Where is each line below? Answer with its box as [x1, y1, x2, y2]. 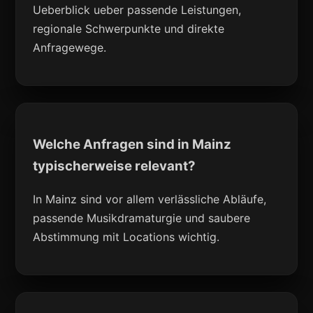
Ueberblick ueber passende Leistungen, [33, 3, 242, 17]
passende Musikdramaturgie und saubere [33, 210, 251, 225]
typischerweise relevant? [33, 158, 196, 175]
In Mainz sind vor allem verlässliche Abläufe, [33, 191, 267, 206]
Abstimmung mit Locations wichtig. [33, 229, 220, 244]
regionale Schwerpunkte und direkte [33, 22, 225, 36]
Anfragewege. [33, 41, 107, 55]
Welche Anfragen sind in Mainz [33, 136, 232, 153]
